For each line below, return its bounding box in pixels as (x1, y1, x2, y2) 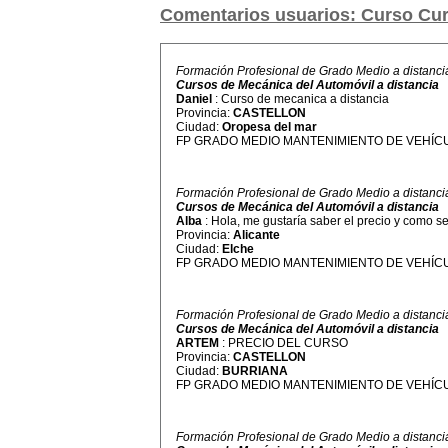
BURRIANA (222, 364, 288, 378)
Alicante (233, 228, 280, 242)
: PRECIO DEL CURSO (222, 336, 348, 350)
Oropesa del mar (222, 120, 317, 134)
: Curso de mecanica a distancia (215, 92, 389, 106)
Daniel (176, 92, 215, 106)
